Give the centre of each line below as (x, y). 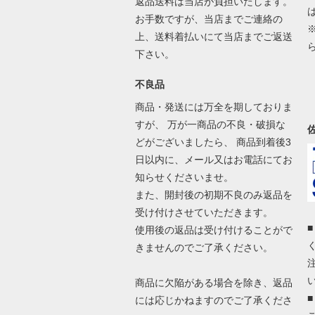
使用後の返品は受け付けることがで (213, 230)
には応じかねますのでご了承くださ (213, 300)
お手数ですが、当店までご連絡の (208, 19)
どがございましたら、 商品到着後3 (213, 142)
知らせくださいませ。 (184, 177)
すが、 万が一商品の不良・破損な (210, 124)
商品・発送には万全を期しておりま (213, 107)
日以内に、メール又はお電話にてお (213, 160)
